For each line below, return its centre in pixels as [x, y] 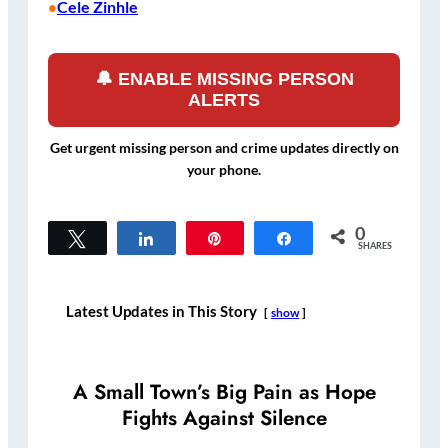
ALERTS [224, 99]
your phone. [224, 169]
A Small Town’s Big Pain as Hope [224, 391]
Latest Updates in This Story [161, 311]
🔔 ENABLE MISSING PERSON [224, 78]
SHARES [375, 245]
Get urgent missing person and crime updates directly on [224, 147]
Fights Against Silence [224, 417]
